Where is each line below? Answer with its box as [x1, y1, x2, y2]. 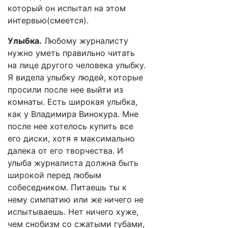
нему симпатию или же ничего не [8, 194, 144, 205]
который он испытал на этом [8, 3, 126, 13]
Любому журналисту [42, 36, 128, 46]
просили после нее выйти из [8, 84, 123, 95]
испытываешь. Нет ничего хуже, [8, 207, 138, 217]
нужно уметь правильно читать [8, 48, 135, 58]
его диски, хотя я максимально [8, 133, 135, 144]
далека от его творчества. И [8, 146, 123, 156]
